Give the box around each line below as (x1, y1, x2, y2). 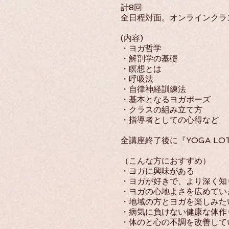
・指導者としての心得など (121, 115, 219, 125)
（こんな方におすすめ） (121, 156, 211, 166)
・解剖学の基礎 (121, 54, 178, 63)
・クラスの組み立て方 (121, 105, 202, 114)
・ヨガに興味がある (121, 166, 194, 176)
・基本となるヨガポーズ (121, 95, 211, 104)
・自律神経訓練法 (121, 84, 186, 94)
